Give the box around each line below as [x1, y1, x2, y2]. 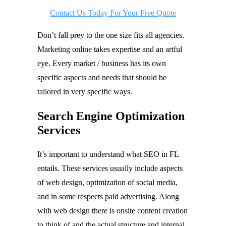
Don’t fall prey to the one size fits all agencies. [37, 31, 184, 40]
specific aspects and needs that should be [37, 73, 166, 82]
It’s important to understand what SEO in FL [37, 150, 179, 158]
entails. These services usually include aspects [37, 164, 183, 173]
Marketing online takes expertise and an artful [37, 45, 182, 54]
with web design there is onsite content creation [37, 206, 188, 215]
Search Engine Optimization [37, 109, 185, 123]
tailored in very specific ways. [37, 87, 132, 96]
